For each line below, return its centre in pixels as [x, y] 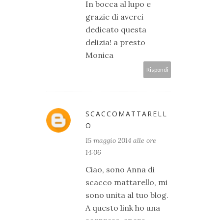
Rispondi [157, 70]
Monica [99, 55]
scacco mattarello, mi [126, 182]
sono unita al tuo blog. [127, 195]
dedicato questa [116, 30]
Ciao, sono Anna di [120, 170]
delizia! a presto [115, 42]
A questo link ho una [123, 208]
